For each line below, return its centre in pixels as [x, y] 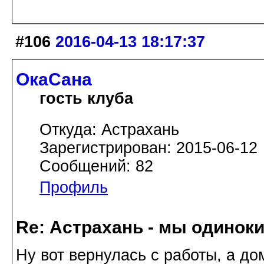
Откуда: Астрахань [109, 129]
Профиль [74, 187]
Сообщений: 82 [96, 166]
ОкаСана [54, 79]
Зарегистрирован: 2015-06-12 [148, 148]
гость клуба [86, 98]
